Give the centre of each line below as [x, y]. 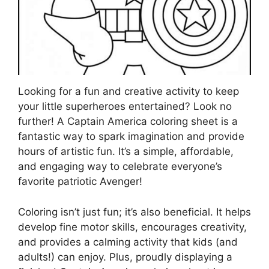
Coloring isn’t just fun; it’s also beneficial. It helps [134, 212]
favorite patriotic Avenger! [80, 182]
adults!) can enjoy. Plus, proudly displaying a [125, 257]
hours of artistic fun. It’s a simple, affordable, [126, 152]
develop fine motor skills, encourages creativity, [132, 227]
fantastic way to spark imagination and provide [131, 137]
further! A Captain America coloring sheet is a [128, 122]
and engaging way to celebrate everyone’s [120, 167]
